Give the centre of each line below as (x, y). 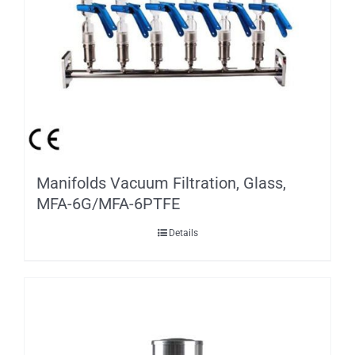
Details (183, 233)
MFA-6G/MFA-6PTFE (108, 203)
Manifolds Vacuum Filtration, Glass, (161, 183)
